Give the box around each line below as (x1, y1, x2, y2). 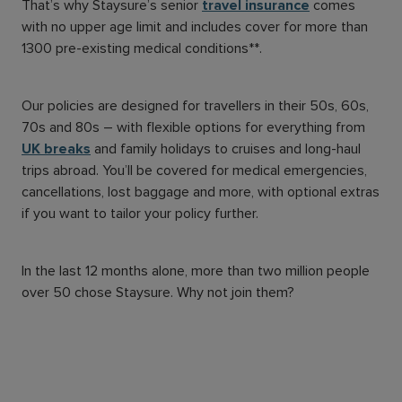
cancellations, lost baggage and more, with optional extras (22, 182, 380, 201)
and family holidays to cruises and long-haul (91, 139, 361, 158)
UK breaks (22, 139, 91, 158)
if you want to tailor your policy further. (22, 204, 262, 223)
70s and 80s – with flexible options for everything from (22, 118, 365, 136)
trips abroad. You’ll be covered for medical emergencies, (22, 161, 367, 179)
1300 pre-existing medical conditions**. (22, 39, 266, 57)
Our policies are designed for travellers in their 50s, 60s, (22, 96, 369, 115)
